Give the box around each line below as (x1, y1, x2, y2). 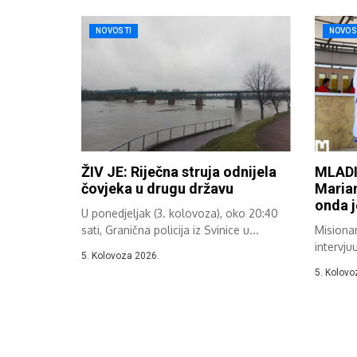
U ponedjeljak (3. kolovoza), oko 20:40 (81, 206, 278, 221)
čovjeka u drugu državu (81, 180, 233, 198)
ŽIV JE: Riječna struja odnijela (81, 163, 277, 181)
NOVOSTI (96, 25, 132, 35)
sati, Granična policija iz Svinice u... (81, 223, 259, 237)
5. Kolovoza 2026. (81, 250, 159, 262)
